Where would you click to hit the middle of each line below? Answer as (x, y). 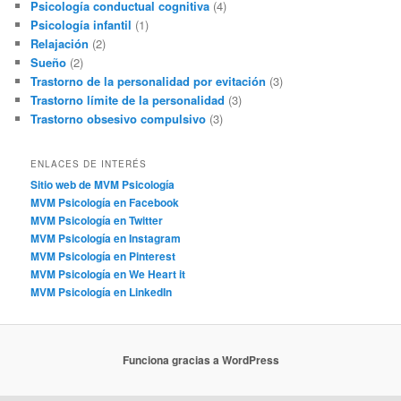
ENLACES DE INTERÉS (89, 163)
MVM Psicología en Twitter (97, 220)
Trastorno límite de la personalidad (128, 100)
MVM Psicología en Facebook (105, 202)
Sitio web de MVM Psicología (103, 184)
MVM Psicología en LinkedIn (102, 291)
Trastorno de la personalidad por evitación (149, 81)
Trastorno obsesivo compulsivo (119, 119)
